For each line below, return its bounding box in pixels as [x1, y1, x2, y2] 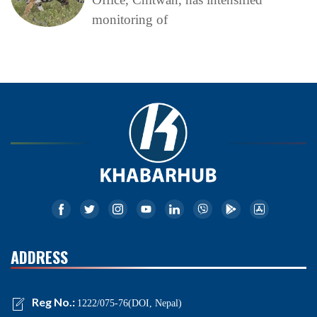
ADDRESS [11, 246, 68, 269]
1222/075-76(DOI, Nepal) [77, 298, 182, 309]
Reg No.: [32, 295, 77, 309]
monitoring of [91, 12, 168, 27]
